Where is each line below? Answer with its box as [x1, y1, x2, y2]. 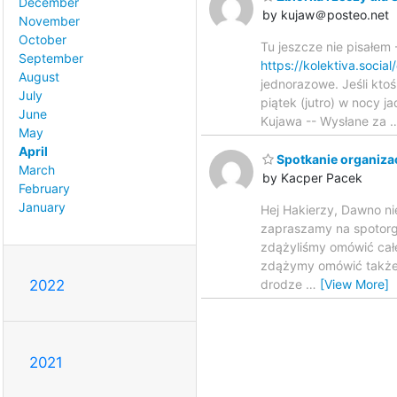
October [19, 32, 66, 48]
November [19, 13, 80, 29]
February [19, 181, 70, 197]
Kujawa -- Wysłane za [261, 113, 390, 129]
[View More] [320, 276, 389, 292]
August [19, 69, 59, 85]
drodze [261, 276, 306, 292]
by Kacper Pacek [262, 169, 362, 185]
